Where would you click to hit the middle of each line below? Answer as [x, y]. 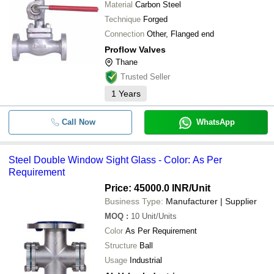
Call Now [78, 122]
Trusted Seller [145, 77]
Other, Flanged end [180, 34]
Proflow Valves [135, 50]
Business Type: [134, 201]
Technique [123, 19]
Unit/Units [159, 216]
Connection [124, 34]
